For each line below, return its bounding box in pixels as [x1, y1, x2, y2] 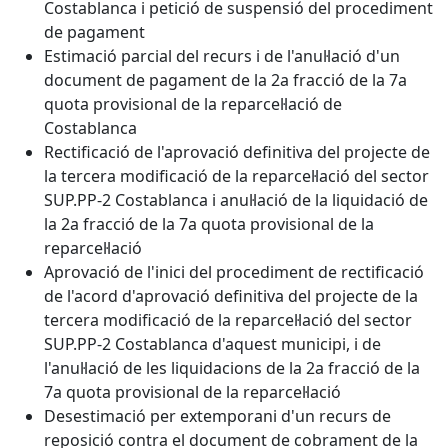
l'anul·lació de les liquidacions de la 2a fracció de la [44, 357, 420, 379]
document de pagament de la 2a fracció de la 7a [44, 69, 407, 91]
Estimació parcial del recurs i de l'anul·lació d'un [44, 45, 400, 67]
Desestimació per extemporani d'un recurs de [44, 405, 391, 427]
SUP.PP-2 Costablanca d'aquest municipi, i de [44, 333, 381, 355]
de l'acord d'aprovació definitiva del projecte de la [44, 285, 418, 307]
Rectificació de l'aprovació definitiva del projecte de [44, 141, 430, 163]
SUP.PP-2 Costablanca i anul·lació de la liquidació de [44, 189, 428, 211]
